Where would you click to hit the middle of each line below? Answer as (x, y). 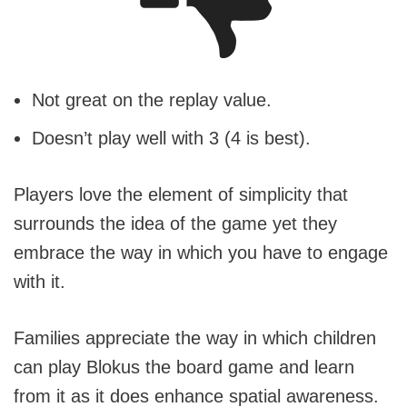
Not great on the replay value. (152, 100)
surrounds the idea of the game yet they (175, 224)
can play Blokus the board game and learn (184, 367)
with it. (40, 282)
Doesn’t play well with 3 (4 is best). (171, 139)
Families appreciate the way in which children (195, 338)
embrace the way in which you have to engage (201, 253)
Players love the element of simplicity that (181, 195)
